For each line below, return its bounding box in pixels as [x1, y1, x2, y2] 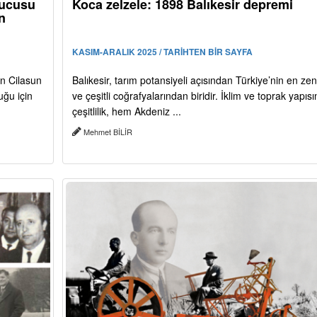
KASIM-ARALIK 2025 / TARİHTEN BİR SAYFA [71, 45, 253, 59]
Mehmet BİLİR [81, 126, 134, 138]
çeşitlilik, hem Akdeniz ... [71, 104, 181, 119]
